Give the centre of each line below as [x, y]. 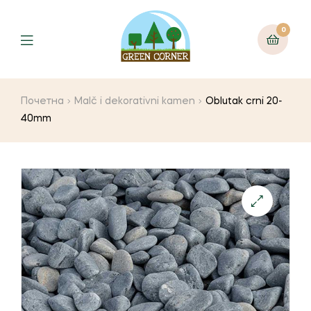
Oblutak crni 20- [244, 102]
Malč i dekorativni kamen [135, 102]
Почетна [42, 102]
